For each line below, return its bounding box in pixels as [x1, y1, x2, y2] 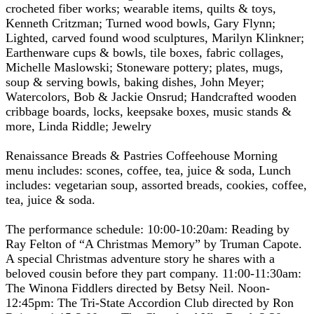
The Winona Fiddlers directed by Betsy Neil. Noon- [6, 280, 270, 295]
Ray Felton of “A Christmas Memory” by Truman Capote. [6, 236, 302, 251]
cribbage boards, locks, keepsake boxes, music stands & [6, 104, 292, 118]
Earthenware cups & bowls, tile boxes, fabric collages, [6, 45, 284, 60]
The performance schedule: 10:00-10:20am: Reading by [6, 221, 289, 236]
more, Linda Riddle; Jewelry [6, 118, 151, 133]
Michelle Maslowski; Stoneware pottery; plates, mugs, [6, 60, 283, 74]
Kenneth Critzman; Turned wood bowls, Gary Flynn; [6, 15, 275, 30]
